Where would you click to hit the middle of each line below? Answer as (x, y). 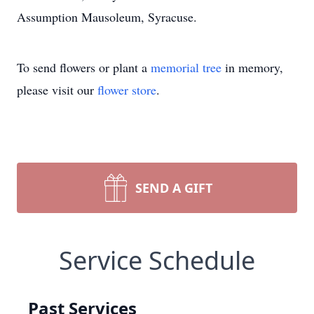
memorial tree (186, 67)
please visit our (57, 90)
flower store (127, 90)
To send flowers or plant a (84, 67)
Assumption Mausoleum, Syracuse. (107, 17)
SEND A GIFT (174, 188)
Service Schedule (157, 260)
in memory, (252, 67)
